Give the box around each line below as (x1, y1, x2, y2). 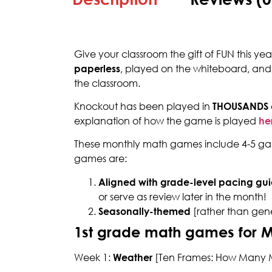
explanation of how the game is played (74, 114, 259, 127)
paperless (74, 62, 120, 75)
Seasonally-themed (98, 205, 193, 217)
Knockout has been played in (74, 100, 212, 112)
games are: (74, 152, 127, 165)
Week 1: (74, 251, 113, 263)
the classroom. (74, 76, 140, 89)
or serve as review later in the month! (98, 190, 267, 203)
